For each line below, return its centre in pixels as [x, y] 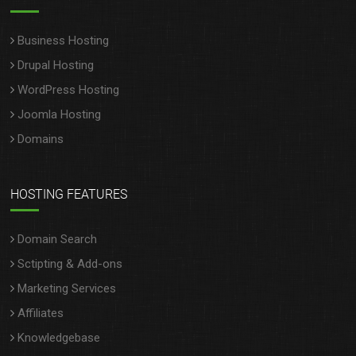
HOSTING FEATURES [69, 194]
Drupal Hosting [56, 65]
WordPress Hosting [69, 90]
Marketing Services [67, 288]
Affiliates [41, 313]
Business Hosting [64, 41]
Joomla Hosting [60, 114]
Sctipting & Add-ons [70, 264]
